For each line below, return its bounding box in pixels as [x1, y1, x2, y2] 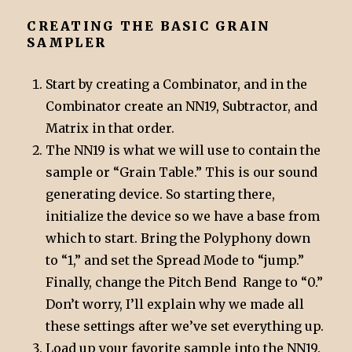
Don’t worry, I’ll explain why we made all [46, 295, 305, 312]
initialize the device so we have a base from [46, 207, 321, 224]
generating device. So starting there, [46, 185, 276, 202]
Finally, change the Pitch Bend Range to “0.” [46, 273, 324, 290]
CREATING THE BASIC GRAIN [27, 17, 271, 34]
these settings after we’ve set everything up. [46, 317, 324, 334]
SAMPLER [27, 34, 107, 50]
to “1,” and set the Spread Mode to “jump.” [46, 251, 305, 268]
